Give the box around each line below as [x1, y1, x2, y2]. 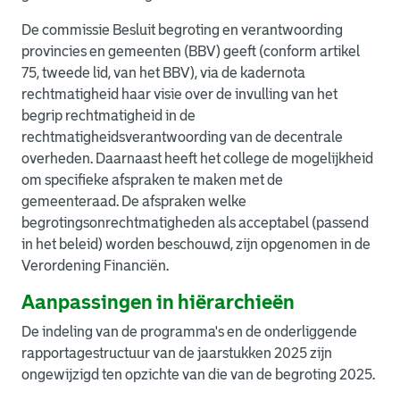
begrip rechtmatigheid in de [21, 108, 196, 123]
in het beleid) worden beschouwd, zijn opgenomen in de [21, 237, 371, 252]
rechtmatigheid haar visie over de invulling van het [21, 87, 337, 102]
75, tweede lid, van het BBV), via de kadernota [21, 65, 305, 80]
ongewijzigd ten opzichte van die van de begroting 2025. [21, 367, 375, 382]
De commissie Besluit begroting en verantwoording [21, 22, 343, 37]
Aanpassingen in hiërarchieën [21, 291, 295, 313]
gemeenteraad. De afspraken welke [21, 194, 246, 209]
